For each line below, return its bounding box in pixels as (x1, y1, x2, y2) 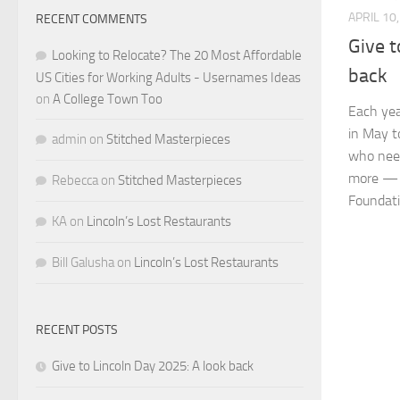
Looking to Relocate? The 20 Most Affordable (52, 46, 302, 63)
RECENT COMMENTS (36, 11, 147, 27)
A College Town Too (53, 90, 162, 107)
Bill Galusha (52, 254, 114, 271)
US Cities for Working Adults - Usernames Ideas (36, 69, 301, 86)
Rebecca (52, 171, 98, 188)
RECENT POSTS (36, 321, 118, 337)
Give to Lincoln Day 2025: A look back (52, 357, 254, 374)
